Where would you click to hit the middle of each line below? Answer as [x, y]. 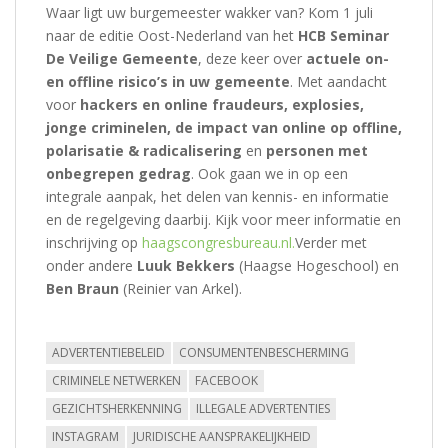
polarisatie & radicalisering [146, 150]
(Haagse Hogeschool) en [317, 265]
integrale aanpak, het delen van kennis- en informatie [217, 196]
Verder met [331, 242]
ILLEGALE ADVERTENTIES [263, 408]
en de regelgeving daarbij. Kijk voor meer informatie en [223, 219]
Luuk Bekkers [186, 265]
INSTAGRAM [85, 436]
